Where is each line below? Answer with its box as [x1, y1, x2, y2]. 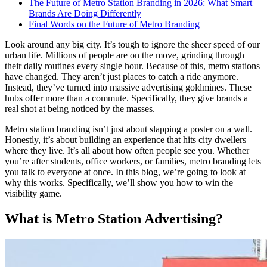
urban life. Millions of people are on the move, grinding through [5, 49, 244, 60]
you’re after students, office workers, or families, [5, 156, 189, 166]
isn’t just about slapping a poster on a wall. [90, 123, 252, 134]
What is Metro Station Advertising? [5, 210, 226, 226]
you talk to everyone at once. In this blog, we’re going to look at [5, 166, 246, 177]
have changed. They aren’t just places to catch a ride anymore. [5, 71, 238, 82]
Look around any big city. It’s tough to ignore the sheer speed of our [5, 39, 260, 49]
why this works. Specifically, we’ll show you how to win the [5, 177, 233, 188]
